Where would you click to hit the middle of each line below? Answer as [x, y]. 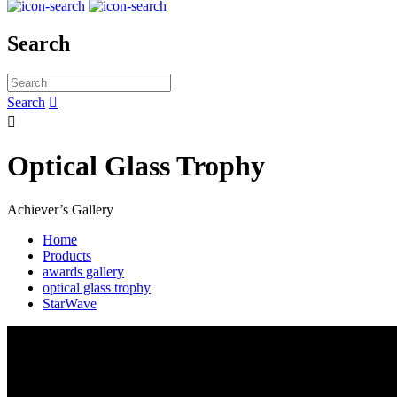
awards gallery [83, 271]
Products [67, 255]
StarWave [70, 303]
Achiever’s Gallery [60, 209]
